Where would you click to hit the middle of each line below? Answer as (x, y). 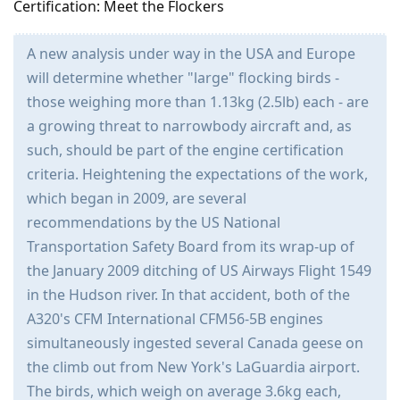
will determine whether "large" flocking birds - (183, 77)
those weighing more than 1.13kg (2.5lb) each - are (198, 101)
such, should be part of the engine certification (185, 150)
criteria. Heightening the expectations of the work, (197, 174)
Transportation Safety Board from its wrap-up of (191, 246)
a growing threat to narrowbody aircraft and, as (189, 125)
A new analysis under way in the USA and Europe (191, 53)
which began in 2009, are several (137, 198)
